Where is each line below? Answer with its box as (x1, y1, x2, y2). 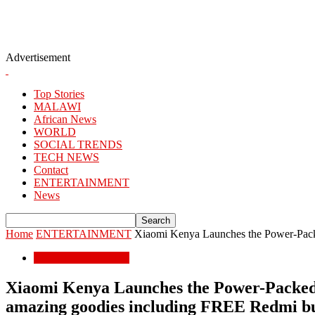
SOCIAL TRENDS (34, 139, 122, 150)
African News (34, 113, 96, 125)
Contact (34, 164, 68, 176)
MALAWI (34, 101, 81, 112)
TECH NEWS (34, 151, 99, 163)
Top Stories (34, 88, 84, 100)
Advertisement (6, 51, 73, 63)
